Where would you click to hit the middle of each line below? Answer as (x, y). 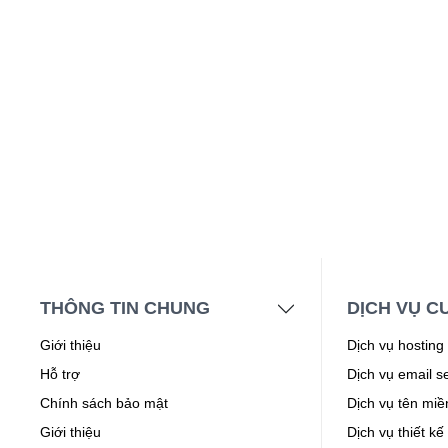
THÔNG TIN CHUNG (125, 308)
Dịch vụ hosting (395, 345)
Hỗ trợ (60, 374)
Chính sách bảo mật (104, 403)
